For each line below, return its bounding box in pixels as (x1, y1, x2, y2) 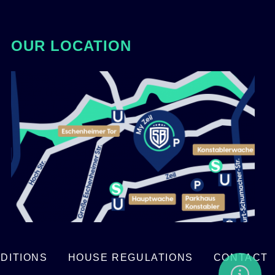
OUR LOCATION (11, 37, 132, 55)
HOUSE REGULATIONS (68, 252, 193, 263)
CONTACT (213, 252, 268, 263)
